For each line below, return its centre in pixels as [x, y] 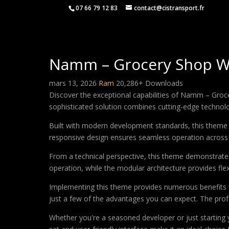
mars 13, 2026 [74, 83]
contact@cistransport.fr [169, 8]
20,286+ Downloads [150, 83]
